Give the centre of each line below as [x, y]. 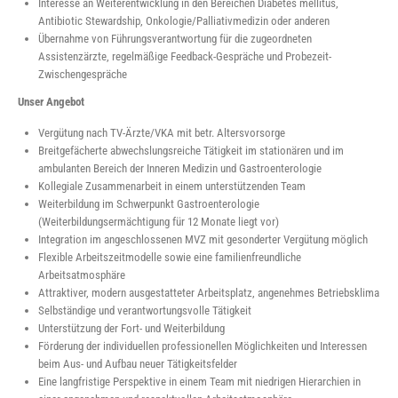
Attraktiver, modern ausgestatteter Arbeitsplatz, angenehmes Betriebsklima [209, 292]
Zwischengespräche [83, 74]
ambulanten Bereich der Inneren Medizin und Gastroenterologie [180, 168]
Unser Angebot [51, 102]
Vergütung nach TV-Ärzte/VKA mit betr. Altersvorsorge [162, 132]
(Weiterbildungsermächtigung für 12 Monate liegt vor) [159, 221]
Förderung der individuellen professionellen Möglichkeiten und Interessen [203, 346]
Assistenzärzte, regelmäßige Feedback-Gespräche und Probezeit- [185, 56]
